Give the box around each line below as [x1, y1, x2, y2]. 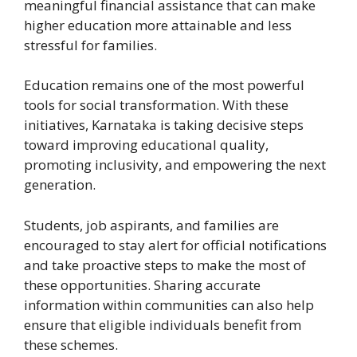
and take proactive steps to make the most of [24, 255, 306, 274]
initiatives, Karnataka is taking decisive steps [24, 116, 304, 135]
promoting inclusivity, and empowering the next [24, 155, 326, 175]
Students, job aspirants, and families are [24, 215, 279, 234]
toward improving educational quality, [24, 135, 269, 155]
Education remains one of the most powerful [24, 76, 304, 95]
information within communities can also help [24, 295, 314, 314]
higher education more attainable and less [24, 15, 292, 34]
